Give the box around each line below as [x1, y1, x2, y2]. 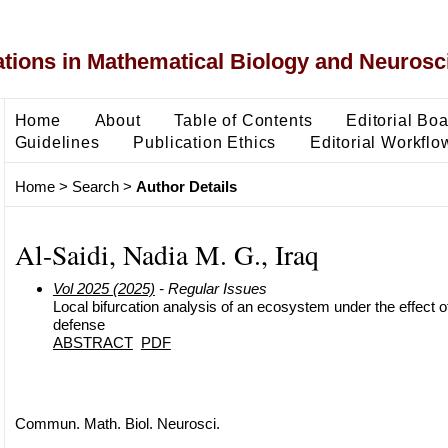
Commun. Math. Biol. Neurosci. [14, 414, 220, 432]
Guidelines [14, 132, 100, 151]
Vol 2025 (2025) [52, 279, 155, 297]
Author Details [135, 178, 237, 196]
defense [52, 315, 105, 333]
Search [71, 178, 119, 196]
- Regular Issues [154, 279, 267, 297]
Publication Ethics [133, 132, 277, 151]
